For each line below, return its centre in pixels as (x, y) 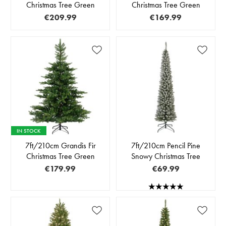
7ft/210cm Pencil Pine (166, 146)
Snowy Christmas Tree (166, 156)
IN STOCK (29, 130)
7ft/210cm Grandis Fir (60, 146)
